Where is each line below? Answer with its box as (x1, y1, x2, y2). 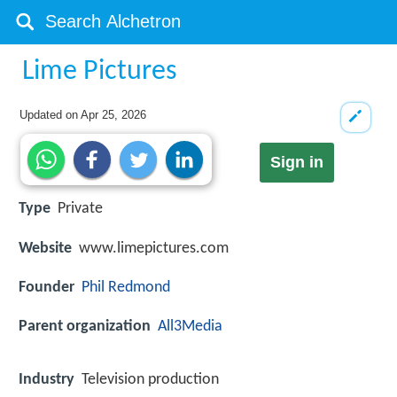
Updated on (19, 108, 82, 121)
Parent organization (19, 317, 151, 335)
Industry (19, 371, 74, 389)
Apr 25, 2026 (81, 108, 147, 121)
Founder (19, 278, 74, 296)
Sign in (269, 153, 323, 172)
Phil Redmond (82, 278, 170, 296)
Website (19, 239, 72, 257)
